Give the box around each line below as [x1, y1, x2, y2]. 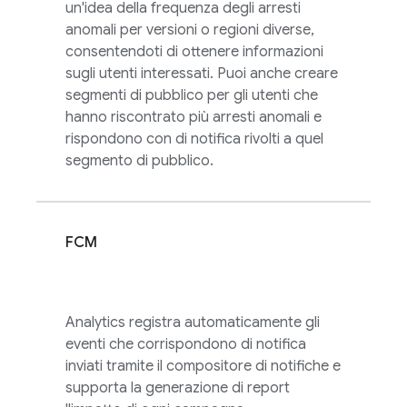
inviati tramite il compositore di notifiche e [65, 357, 341, 375]
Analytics [65, 313, 125, 332]
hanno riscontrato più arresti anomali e [65, 108, 322, 126]
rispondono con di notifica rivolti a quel [65, 130, 323, 148]
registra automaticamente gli [125, 313, 320, 332]
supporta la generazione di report [65, 379, 290, 397]
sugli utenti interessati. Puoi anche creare [65, 65, 338, 83]
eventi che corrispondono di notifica [65, 335, 306, 353]
